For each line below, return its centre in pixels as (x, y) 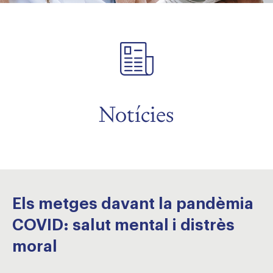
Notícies (136, 114)
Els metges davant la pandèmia (133, 204)
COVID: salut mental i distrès (123, 225)
